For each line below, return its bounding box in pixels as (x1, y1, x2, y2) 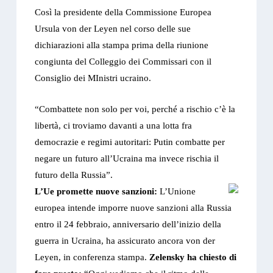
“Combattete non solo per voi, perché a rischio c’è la (35, 104, 236, 115)
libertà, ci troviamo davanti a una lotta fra (35, 121, 193, 131)
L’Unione (157, 186, 196, 197)
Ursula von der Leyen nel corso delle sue (35, 24, 191, 34)
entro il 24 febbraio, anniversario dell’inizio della (35, 219, 222, 230)
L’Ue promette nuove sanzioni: (35, 186, 158, 197)
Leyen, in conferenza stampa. (35, 252, 150, 263)
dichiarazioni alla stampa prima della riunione (35, 40, 209, 51)
